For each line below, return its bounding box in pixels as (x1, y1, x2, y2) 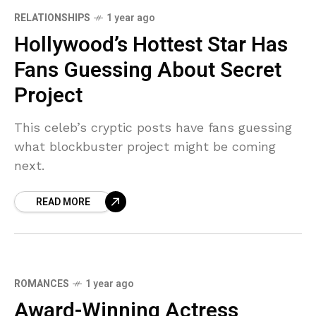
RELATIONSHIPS (14, 10, 90, 25)
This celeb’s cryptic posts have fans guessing (14, 119, 292, 135)
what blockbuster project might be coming (14, 138, 276, 154)
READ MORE (36, 194, 90, 209)
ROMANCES (14, 276, 69, 291)
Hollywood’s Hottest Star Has (14, 29, 288, 61)
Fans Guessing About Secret (14, 54, 281, 86)
